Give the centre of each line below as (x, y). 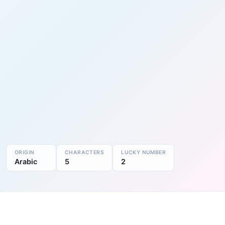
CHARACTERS (85, 152)
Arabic (26, 161)
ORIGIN (25, 152)
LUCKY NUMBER (144, 152)
